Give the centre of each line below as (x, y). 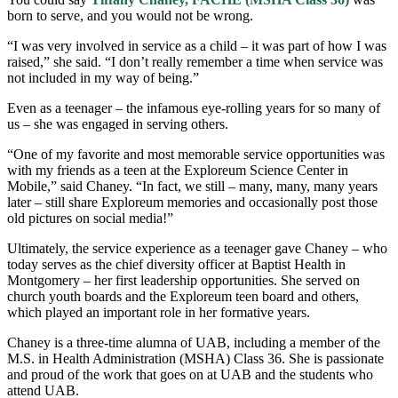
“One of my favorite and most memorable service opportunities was (196, 155)
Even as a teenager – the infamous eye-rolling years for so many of (194, 108)
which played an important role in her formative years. (159, 313)
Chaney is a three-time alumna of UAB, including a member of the (194, 343)
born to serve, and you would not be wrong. (130, 16)
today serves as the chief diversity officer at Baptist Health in (176, 265)
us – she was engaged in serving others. (118, 124)
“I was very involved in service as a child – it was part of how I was (197, 46)
